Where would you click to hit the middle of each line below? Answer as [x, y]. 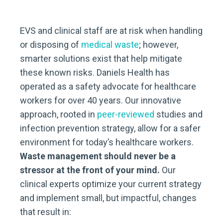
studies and [178, 114]
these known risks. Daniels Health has [95, 72]
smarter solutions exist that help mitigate [101, 58]
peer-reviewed [126, 114]
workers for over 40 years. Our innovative [101, 100]
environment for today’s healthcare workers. [107, 142]
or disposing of [51, 45]
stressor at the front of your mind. [91, 170]
